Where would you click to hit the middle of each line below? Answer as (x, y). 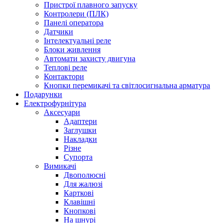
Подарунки (43, 94)
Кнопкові (80, 211)
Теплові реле (65, 67)
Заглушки (80, 130)
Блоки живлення (72, 49)
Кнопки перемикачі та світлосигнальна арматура (127, 85)
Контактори (64, 76)
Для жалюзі (83, 184)
